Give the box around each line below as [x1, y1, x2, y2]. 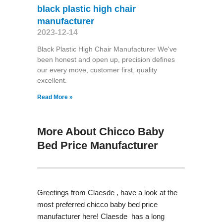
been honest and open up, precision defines [37, 55, 175, 63]
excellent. [37, 76, 67, 84]
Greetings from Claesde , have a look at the [37, 188, 177, 197]
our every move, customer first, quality [37, 65, 157, 74]
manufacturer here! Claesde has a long [37, 212, 165, 221]
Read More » [37, 93, 73, 101]
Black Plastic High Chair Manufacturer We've [37, 45, 177, 53]
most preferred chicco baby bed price [37, 200, 158, 209]
